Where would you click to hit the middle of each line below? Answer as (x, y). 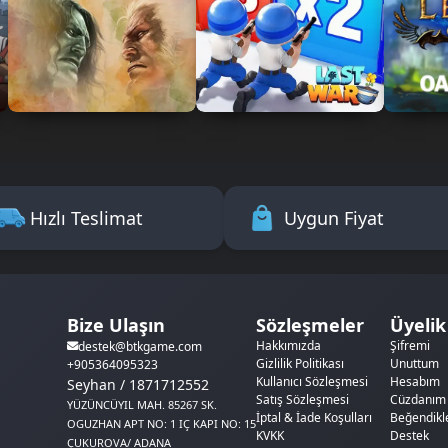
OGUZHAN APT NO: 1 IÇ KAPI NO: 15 (161, 423)
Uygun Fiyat (334, 217)
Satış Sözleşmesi (302, 400)
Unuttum (414, 364)
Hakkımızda (288, 346)
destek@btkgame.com (139, 346)
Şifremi (410, 346)
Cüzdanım (418, 400)
